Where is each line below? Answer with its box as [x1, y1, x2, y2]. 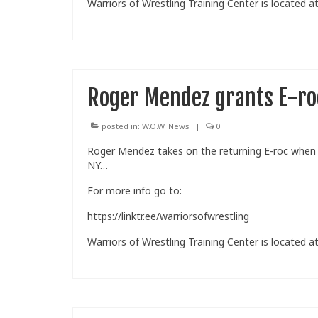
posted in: [99, 121, 142, 132]
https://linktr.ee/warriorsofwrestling [87, 209, 249, 224]
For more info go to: [87, 184, 182, 198]
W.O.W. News [142, 121, 190, 132]
